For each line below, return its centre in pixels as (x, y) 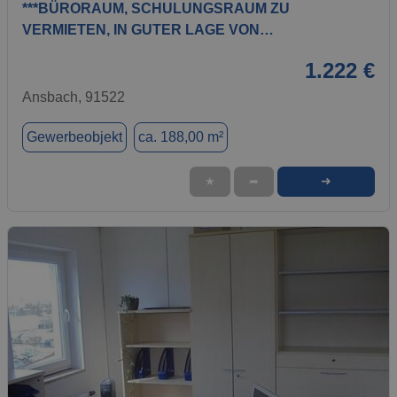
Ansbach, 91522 (74, 97)
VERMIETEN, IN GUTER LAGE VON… (148, 29)
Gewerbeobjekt (74, 136)
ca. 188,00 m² (181, 136)
